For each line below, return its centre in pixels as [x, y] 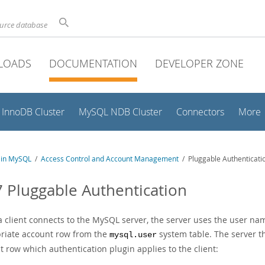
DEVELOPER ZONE [199, 63]
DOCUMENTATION [93, 63]
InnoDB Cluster [33, 112]
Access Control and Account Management [110, 159]
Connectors [200, 112]
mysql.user [133, 235]
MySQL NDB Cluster [120, 112]
